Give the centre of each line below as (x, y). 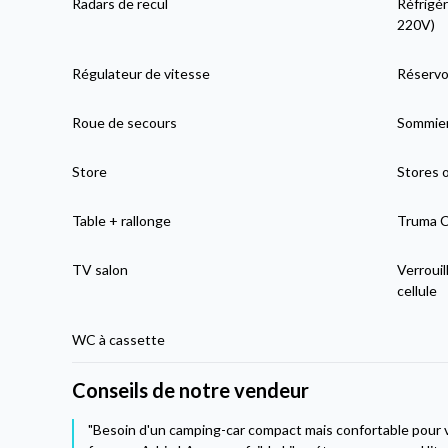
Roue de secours (125, 123)
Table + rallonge (122, 221)
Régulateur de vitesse (141, 74)
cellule (416, 291)
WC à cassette (119, 340)
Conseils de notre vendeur (191, 390)
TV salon (100, 270)
